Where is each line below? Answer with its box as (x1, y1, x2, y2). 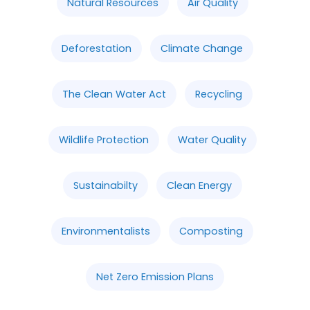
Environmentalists (62, 224, 150, 238)
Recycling (195, 86, 242, 101)
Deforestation (62, 41, 131, 55)
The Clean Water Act (62, 86, 166, 101)
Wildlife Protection (58, 132, 149, 147)
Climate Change (161, 41, 243, 55)
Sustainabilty (73, 178, 138, 192)
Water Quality (177, 132, 246, 147)
